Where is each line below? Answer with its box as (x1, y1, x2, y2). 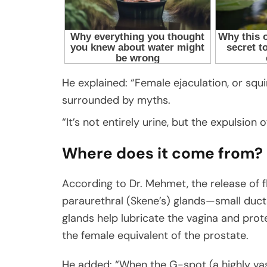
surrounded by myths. (62, 93, 170, 108)
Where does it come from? (62, 143, 263, 164)
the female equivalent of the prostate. (62, 228, 249, 243)
